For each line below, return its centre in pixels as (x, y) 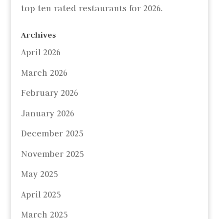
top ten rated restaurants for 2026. (92, 9)
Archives (38, 35)
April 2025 (41, 194)
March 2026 (44, 73)
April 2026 (41, 53)
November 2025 (52, 154)
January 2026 (47, 113)
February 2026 (49, 93)
